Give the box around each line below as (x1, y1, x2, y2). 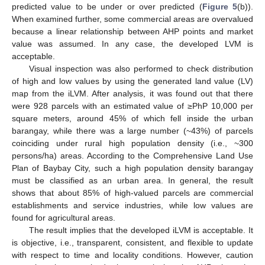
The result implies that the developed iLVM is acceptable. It (28, 225, 253, 235)
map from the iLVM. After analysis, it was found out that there (12, 88, 253, 98)
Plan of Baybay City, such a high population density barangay (12, 163, 253, 173)
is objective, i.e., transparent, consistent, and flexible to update (12, 237, 253, 247)
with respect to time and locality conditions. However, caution (12, 250, 253, 260)
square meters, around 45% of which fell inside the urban (12, 113, 253, 123)
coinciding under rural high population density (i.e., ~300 (12, 138, 253, 148)
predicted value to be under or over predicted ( (12, 1, 202, 11)
